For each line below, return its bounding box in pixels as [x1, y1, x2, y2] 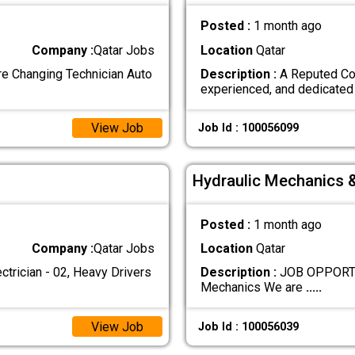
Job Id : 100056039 [197, 319, 299, 334]
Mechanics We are [200, 280, 306, 296]
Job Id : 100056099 [197, 121, 299, 136]
